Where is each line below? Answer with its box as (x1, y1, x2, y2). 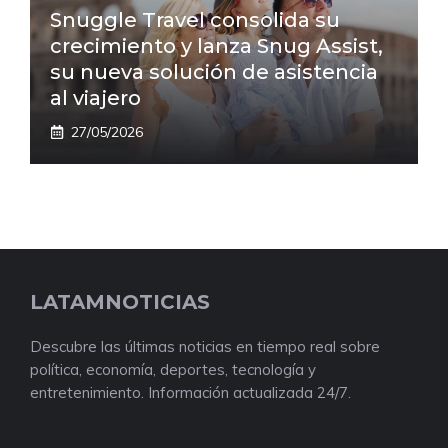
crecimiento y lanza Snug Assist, (50, 33, 383, 58)
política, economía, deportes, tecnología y (30, 359, 316, 379)
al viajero (50, 85, 141, 110)
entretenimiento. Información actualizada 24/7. (30, 382, 351, 402)
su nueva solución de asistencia (50, 59, 378, 84)
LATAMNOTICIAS (30, 289, 210, 314)
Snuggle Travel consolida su (50, 7, 340, 32)
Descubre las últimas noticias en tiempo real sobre (30, 336, 380, 356)
